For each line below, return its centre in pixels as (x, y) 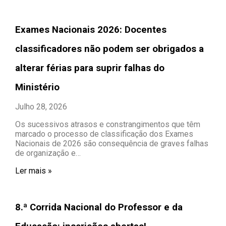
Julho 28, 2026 (41, 106)
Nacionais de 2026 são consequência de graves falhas (112, 143)
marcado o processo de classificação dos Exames (104, 134)
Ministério (37, 87)
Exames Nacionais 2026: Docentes (91, 30)
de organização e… (48, 153)
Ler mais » (34, 171)
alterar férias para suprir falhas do (90, 68)
